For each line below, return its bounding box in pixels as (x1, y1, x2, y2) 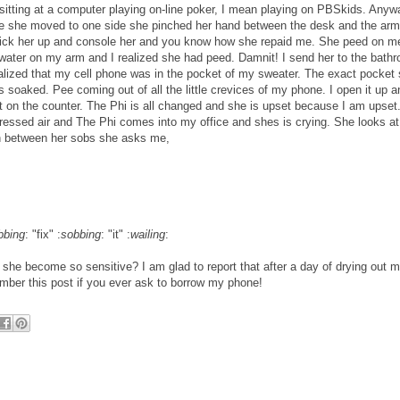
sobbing (60, 228, 101, 241)
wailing (129, 228, 165, 241)
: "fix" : (24, 228, 61, 241)
